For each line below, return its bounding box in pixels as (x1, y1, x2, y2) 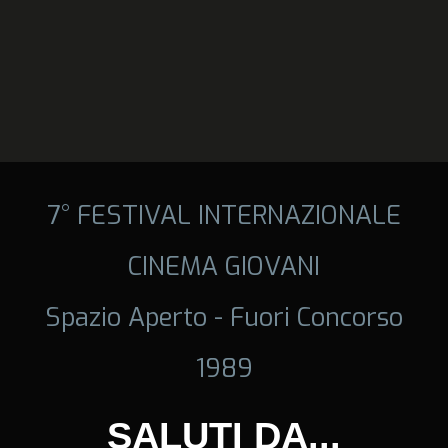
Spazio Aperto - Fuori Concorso (45, 299, 403, 334)
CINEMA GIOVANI (128, 248, 320, 283)
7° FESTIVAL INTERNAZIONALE (47, 197, 401, 232)
